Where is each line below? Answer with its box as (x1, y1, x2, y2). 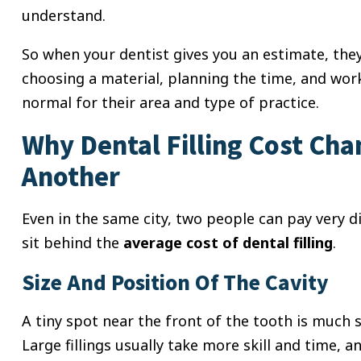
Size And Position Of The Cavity (22, 268, 329, 297)
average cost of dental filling (123, 233, 333, 253)
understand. (22, 6, 106, 26)
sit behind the (22, 233, 123, 253)
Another (22, 158, 120, 194)
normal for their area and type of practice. (22, 93, 319, 113)
